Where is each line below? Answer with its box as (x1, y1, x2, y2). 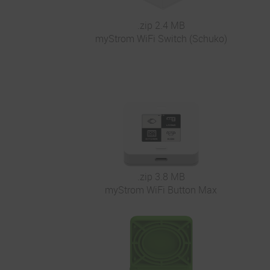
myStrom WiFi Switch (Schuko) (95, 32, 227, 46)
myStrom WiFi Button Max (105, 183, 218, 197)
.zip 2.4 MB (137, 19, 185, 33)
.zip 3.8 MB (137, 170, 185, 184)
